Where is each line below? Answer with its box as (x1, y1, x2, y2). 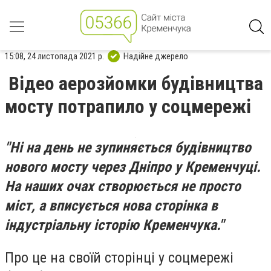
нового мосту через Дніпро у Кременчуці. (5, 158, 261, 175)
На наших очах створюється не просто (5, 178, 241, 195)
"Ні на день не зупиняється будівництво (5, 139, 251, 156)
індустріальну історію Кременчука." (5, 217, 224, 233)
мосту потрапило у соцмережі (5, 95, 251, 118)
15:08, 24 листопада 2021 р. (5, 50, 104, 62)
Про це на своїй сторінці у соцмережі (5, 249, 233, 266)
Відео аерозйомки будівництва (8, 72, 263, 95)
